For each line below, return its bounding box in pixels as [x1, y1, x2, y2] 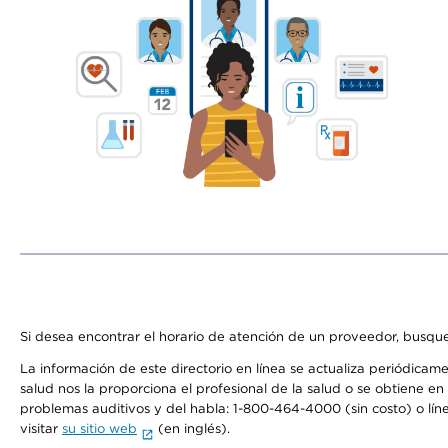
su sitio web [62, 421, 137, 436]
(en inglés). [153, 421, 230, 436]
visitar [20, 421, 62, 436]
